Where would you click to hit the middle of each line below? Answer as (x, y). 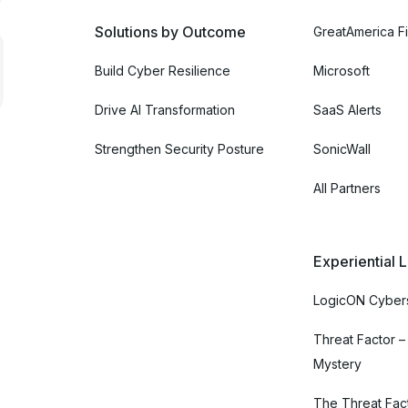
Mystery (337, 363)
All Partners (347, 188)
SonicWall (342, 148)
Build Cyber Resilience (163, 70)
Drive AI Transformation (165, 109)
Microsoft (342, 70)
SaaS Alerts (347, 109)
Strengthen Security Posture (179, 148)
